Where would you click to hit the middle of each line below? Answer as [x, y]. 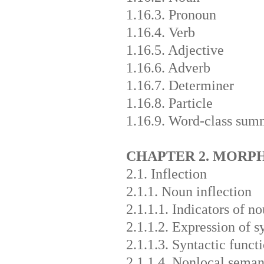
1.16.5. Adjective [175, 50]
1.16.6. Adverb [168, 67]
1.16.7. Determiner [180, 85]
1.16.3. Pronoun [171, 14]
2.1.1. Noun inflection [189, 191]
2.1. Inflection [166, 174]
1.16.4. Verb [160, 32]
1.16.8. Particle [169, 103]
